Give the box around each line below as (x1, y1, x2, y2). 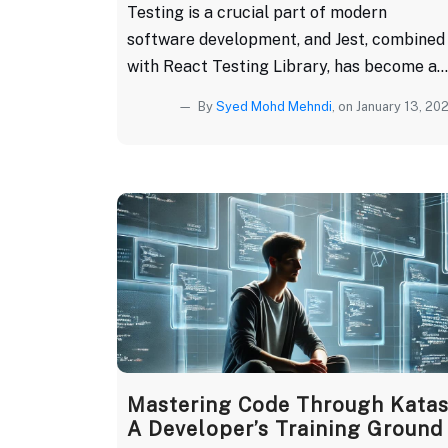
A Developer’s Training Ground (127, 416, 443, 441)
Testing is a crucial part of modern (127, 2, 387, 22)
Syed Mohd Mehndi (216, 98, 332, 114)
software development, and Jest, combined (127, 29, 445, 49)
